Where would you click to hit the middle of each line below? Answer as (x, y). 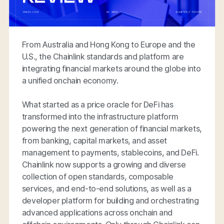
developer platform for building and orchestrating (110, 200)
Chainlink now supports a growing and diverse (104, 164)
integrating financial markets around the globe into (111, 68)
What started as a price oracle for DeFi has (97, 104)
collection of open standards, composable (97, 176)
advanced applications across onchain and (97, 212)
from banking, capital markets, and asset (94, 140)
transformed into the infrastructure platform (100, 116)
